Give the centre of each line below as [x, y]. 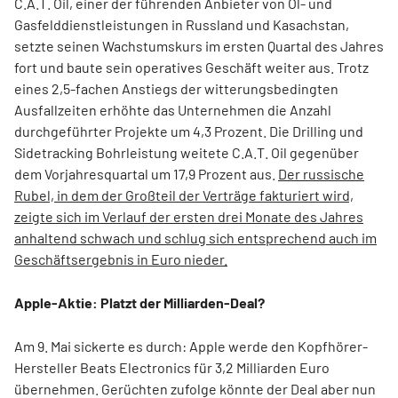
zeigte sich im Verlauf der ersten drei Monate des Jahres [189, 217]
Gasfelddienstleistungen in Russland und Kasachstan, [182, 25]
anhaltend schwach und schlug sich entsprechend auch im [195, 238]
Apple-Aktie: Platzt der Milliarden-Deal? [139, 303]
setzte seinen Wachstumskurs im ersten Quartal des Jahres [199, 46]
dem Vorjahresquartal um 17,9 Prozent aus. [146, 174]
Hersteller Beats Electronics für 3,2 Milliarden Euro [172, 368]
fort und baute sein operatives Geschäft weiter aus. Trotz [191, 68]
